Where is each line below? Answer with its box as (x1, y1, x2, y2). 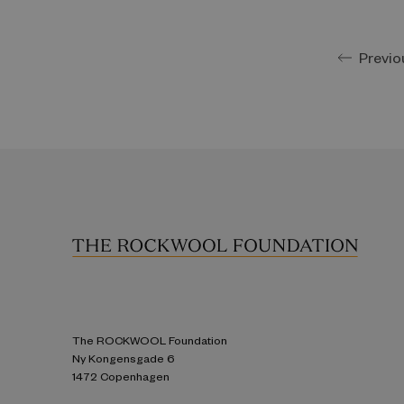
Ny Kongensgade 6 (72, 350, 175, 365)
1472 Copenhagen (72, 368, 170, 383)
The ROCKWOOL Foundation (72, 332, 227, 347)
